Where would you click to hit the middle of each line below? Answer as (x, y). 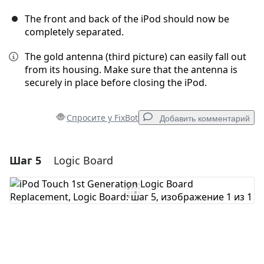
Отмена (122, 239)
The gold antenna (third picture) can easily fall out (136, 57)
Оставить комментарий (191, 239)
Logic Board (83, 161)
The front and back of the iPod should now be (127, 19)
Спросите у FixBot (102, 118)
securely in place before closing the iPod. (116, 83)
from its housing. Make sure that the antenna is (131, 70)
